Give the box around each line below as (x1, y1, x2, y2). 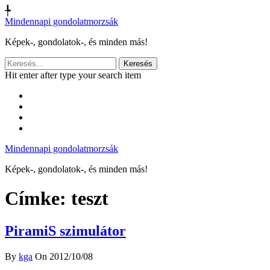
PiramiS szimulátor (5, 222, 126, 239)
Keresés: (4, 57, 37, 67)
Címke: (5, 187, 71, 210)
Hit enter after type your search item (5, 70, 141, 80)
